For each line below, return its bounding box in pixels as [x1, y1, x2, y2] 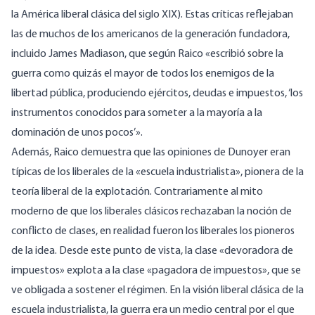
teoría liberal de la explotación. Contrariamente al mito [11, 186, 263, 198]
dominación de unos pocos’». [11, 127, 143, 139]
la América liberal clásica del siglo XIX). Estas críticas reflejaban [11, 9, 293, 21]
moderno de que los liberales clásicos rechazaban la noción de [11, 206, 292, 218]
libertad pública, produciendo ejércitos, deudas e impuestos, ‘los [11, 88, 303, 100]
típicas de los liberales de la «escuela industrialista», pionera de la [11, 167, 304, 179]
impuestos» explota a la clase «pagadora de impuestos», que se [11, 265, 301, 277]
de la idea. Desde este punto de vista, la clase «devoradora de [11, 245, 293, 257]
